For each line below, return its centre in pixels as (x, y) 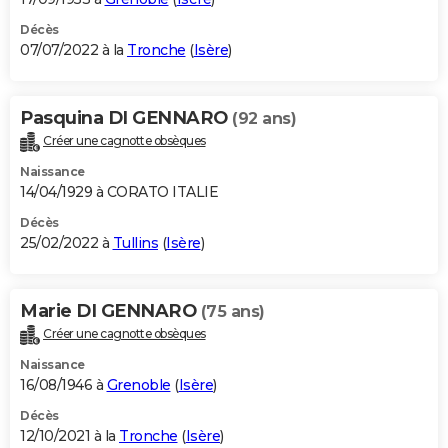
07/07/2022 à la (73, 49)
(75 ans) (232, 311)
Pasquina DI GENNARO (126, 117)
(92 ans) (264, 118)
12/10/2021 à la (69, 435)
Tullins (135, 242)
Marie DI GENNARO (110, 310)
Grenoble (138, 384)
